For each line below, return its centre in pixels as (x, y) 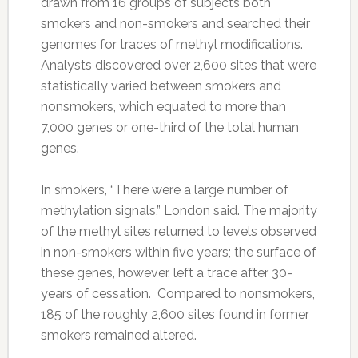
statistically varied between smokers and (161, 86)
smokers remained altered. (118, 336)
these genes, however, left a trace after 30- (166, 273)
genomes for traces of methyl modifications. (171, 45)
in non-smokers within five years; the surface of (178, 253)
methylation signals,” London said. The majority (179, 211)
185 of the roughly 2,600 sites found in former (175, 315)
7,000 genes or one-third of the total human (169, 128)
